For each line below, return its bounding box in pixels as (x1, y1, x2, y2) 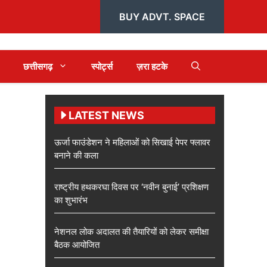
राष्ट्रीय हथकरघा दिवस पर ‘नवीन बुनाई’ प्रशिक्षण (54, 181, 209, 193)
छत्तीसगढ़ (23, 60, 52, 72)
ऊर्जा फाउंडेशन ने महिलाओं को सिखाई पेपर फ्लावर (54, 136, 210, 148)
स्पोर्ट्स (91, 60, 113, 72)
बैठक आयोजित (54, 238, 100, 250)
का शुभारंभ (54, 194, 88, 206)
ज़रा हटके (136, 60, 167, 72)
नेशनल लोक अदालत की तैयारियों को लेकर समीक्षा (54, 225, 209, 237)
